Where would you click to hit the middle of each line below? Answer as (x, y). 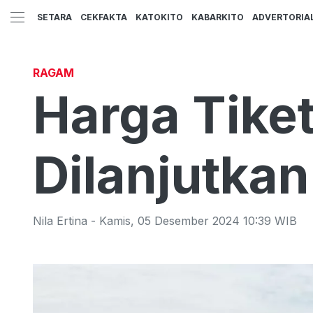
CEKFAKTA (104, 17)
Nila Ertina (60, 221)
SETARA (54, 17)
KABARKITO (218, 17)
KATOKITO (159, 17)
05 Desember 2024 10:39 (204, 221)
